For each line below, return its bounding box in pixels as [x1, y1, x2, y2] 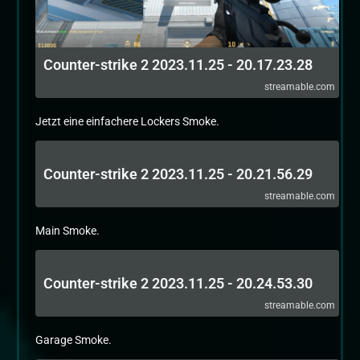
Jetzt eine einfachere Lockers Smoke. [35, 115, 219, 128]
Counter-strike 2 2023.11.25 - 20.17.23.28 [43, 56, 313, 73]
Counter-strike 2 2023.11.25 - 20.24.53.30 [43, 275, 313, 292]
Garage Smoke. [35, 333, 112, 346]
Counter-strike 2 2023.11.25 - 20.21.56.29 [43, 166, 313, 182]
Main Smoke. [35, 224, 100, 237]
